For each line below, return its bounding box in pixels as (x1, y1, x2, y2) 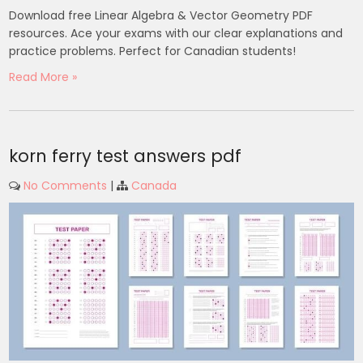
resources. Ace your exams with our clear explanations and (9, 25, 344, 42)
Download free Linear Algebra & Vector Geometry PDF (9, 7, 314, 24)
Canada (131, 177, 177, 194)
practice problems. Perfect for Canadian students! (9, 43, 297, 60)
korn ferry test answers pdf (9, 144, 242, 169)
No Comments (23, 177, 108, 194)
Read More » (9, 69, 78, 86)
